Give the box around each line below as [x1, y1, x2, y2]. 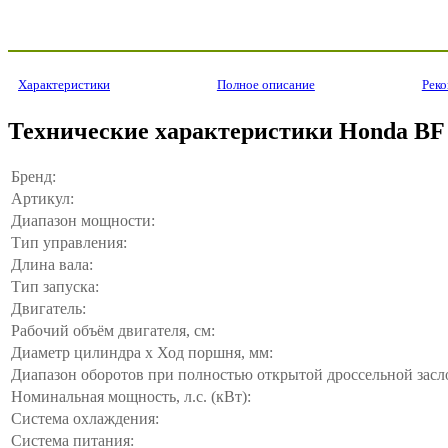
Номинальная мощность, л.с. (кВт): [11, 387, 251, 405]
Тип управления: [11, 233, 127, 251]
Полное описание [216, 76, 315, 92]
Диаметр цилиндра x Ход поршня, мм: [11, 343, 273, 361]
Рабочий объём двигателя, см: [11, 321, 215, 339]
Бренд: [11, 167, 56, 185]
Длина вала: [11, 255, 93, 273]
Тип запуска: [11, 277, 99, 295]
